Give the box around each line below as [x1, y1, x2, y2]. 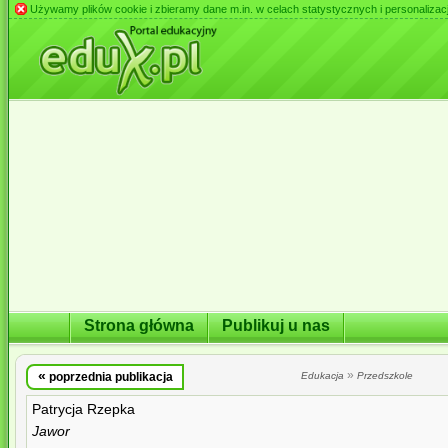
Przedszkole [357, 370, 413, 381]
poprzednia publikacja [45, 370, 173, 384]
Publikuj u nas [222, 316, 330, 334]
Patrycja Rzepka [32, 402, 135, 417]
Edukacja [301, 370, 344, 381]
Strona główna [84, 316, 194, 334]
